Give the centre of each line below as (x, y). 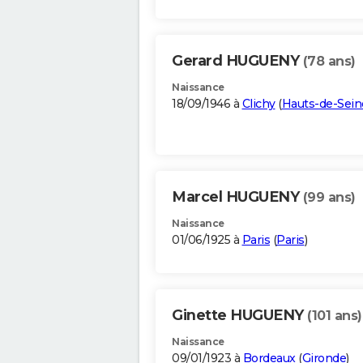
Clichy (258, 104)
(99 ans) (329, 198)
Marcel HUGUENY (237, 197)
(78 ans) (329, 62)
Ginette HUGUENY (239, 316)
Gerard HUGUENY (237, 61)
